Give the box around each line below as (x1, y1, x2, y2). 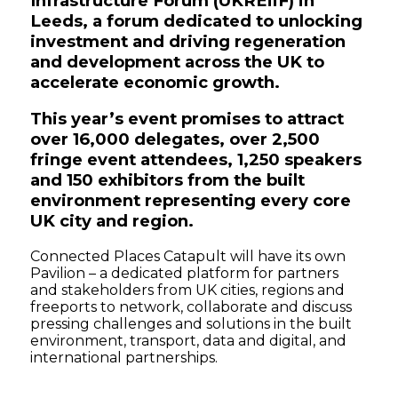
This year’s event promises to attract (30, 108, 345, 130)
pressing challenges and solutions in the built (30, 314, 353, 332)
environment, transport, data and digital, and (30, 331, 347, 349)
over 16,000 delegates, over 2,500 (30, 129, 321, 150)
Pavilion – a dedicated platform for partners (30, 264, 339, 282)
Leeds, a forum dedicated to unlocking (30, 11, 363, 32)
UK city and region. (30, 211, 195, 232)
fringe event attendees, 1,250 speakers (30, 149, 362, 171)
